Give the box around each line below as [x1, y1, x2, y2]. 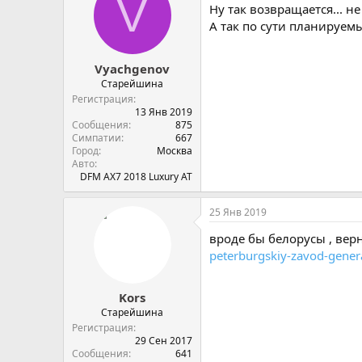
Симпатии [72, 130, 121, 145]
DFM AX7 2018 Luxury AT [80, 169, 192, 183]
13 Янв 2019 [135, 104, 192, 119]
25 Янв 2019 [209, 204, 267, 219]
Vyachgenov [95, 60, 170, 77]
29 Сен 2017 [135, 334, 192, 347]
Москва [157, 143, 192, 158]
